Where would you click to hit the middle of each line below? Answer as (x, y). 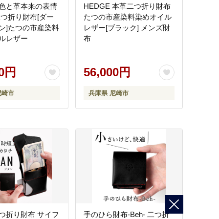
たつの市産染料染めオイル (128, 17)
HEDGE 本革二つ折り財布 (127, 6)
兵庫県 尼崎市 (109, 93)
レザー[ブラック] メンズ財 (127, 28)
